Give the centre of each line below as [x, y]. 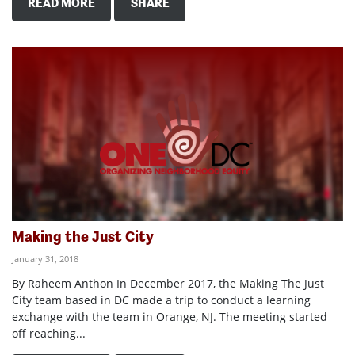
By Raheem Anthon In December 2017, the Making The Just [168, 283]
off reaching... [49, 333]
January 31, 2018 [45, 258]
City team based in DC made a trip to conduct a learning [161, 300]
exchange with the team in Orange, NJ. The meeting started [170, 316]
